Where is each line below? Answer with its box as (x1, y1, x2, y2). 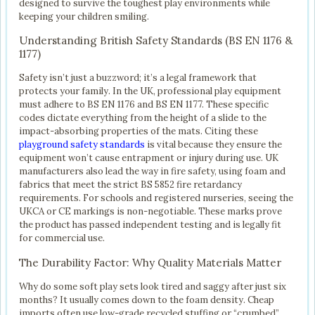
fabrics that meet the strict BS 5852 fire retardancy (19, 179, 242, 191)
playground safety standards (19, 139, 145, 151)
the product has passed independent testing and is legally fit (19, 219, 281, 231)
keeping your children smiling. (19, 10, 149, 22)
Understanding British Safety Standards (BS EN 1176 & (19, 34, 292, 48)
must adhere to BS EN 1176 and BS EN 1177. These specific (19, 98, 269, 111)
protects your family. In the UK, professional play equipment (19, 85, 281, 98)
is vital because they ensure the (145, 139, 282, 151)
